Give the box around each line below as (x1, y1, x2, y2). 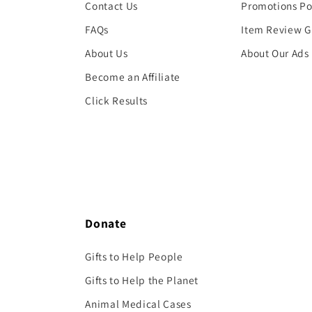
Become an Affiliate (85, 69, 180, 84)
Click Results (85, 93, 148, 107)
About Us (85, 45, 128, 60)
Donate (85, 215, 127, 232)
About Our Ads (241, 45, 309, 60)
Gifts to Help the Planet (85, 273, 199, 288)
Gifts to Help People (85, 249, 183, 264)
